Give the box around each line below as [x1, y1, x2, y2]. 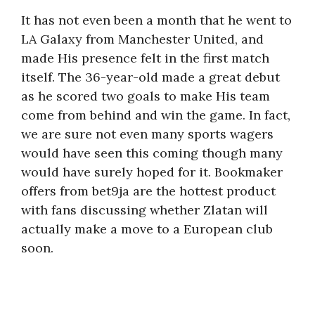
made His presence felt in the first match [21, 50, 269, 66]
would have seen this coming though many [21, 145, 283, 161]
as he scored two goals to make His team [21, 88, 270, 104]
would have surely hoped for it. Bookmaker [21, 164, 283, 180]
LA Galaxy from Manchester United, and [21, 31, 264, 47]
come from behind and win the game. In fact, [21, 107, 290, 123]
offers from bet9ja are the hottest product [21, 183, 276, 199]
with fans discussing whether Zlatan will [21, 202, 268, 218]
